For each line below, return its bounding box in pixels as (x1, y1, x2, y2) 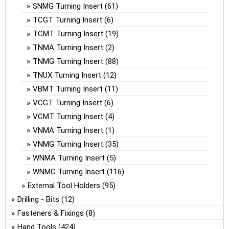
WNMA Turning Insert (33, 153, 105, 163)
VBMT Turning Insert (33, 84, 103, 94)
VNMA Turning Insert (33, 125, 104, 135)
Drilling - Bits (17, 194, 60, 204)
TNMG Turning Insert (33, 56, 104, 66)
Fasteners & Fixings (17, 208, 84, 218)
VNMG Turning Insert (33, 139, 104, 149)
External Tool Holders (28, 180, 101, 190)
